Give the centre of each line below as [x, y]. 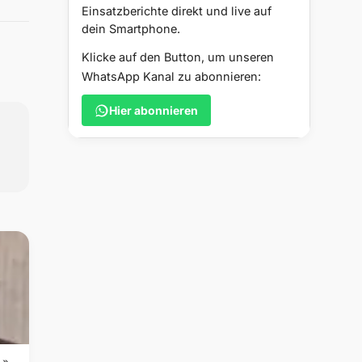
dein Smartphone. [131, 29]
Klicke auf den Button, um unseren [178, 57]
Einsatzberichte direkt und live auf [177, 11]
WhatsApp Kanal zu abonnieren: [171, 77]
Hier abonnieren [154, 111]
